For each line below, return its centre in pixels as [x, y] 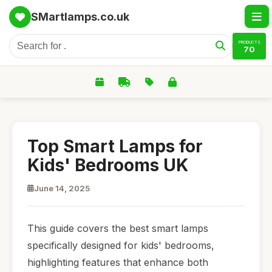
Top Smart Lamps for [115, 146]
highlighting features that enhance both [118, 262]
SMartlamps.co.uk [80, 17]
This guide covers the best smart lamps [118, 228]
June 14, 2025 [62, 188]
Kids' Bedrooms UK [108, 165]
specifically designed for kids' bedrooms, [121, 245]
